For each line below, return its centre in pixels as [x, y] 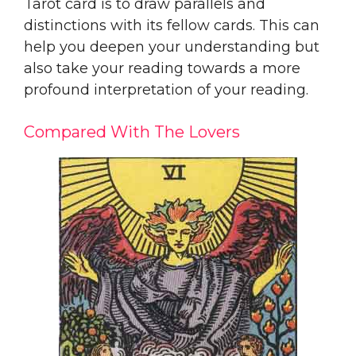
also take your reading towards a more [162, 68]
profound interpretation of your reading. [166, 89]
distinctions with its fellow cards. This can [172, 25]
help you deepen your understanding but [172, 46]
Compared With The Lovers [132, 132]
